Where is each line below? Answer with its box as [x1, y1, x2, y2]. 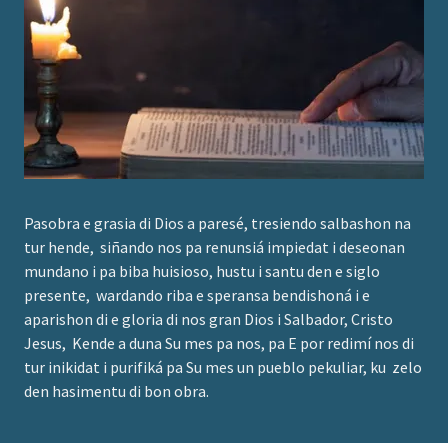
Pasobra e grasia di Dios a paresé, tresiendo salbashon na [24, 213, 411, 233]
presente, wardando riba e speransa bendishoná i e [24, 285, 370, 305]
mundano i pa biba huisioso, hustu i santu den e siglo [24, 261, 380, 281]
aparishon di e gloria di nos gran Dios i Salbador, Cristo [24, 309, 393, 329]
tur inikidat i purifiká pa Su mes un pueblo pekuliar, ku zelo [24, 357, 422, 377]
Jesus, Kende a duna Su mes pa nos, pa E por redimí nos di [24, 333, 414, 353]
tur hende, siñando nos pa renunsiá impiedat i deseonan [24, 237, 405, 257]
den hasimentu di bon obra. [24, 381, 209, 401]
